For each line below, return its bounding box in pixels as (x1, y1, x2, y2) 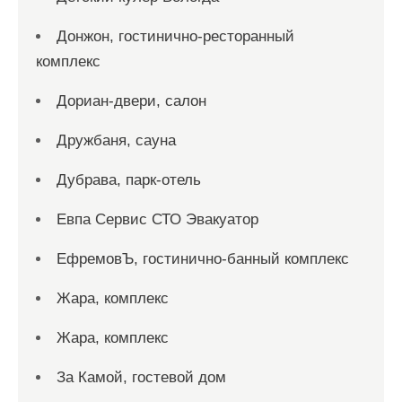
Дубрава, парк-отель (57, 171, 201, 188)
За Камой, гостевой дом (57, 369, 226, 386)
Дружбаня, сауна (57, 132, 176, 149)
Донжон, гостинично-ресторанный (57, 28, 294, 45)
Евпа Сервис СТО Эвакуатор (57, 211, 258, 228)
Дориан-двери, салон (57, 92, 206, 109)
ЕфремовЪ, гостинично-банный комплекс (57, 250, 349, 267)
